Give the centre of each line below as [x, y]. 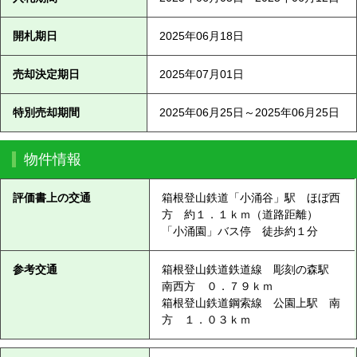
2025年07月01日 [202, 74]
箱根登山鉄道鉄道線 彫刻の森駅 [251, 269]
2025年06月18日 [202, 35]
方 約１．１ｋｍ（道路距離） [239, 214]
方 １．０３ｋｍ [206, 319]
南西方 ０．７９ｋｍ [217, 286]
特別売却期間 [46, 112]
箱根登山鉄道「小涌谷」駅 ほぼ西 [251, 197]
